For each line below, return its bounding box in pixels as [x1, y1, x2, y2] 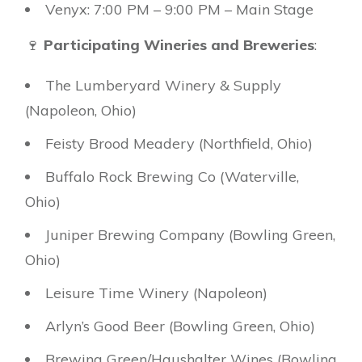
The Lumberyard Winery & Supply [45, 76, 281, 95]
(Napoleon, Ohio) [25, 101, 137, 120]
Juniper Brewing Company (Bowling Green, [45, 225, 335, 245]
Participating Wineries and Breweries [44, 36, 314, 55]
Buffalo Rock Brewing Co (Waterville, [45, 167, 299, 187]
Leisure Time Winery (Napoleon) [45, 284, 267, 303]
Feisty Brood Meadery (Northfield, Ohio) [45, 134, 313, 154]
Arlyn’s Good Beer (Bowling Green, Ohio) [45, 317, 315, 336]
